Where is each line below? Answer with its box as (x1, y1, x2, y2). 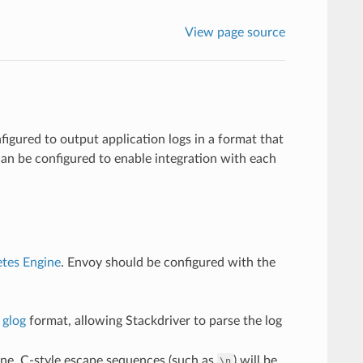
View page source (185, 25, 286, 39)
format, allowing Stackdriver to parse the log (25, 314, 282, 327)
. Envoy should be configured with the (60, 255, 275, 269)
